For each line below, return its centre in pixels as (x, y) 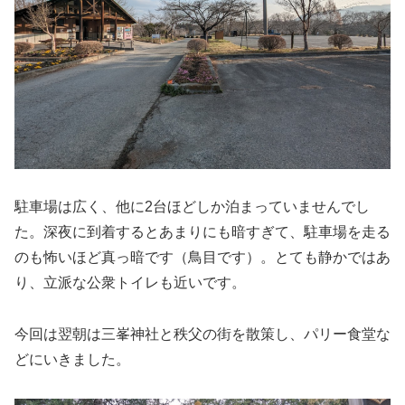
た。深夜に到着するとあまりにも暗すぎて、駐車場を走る (202, 232)
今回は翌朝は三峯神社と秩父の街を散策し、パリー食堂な (202, 334)
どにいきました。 (72, 360)
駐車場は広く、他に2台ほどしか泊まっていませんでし (192, 207)
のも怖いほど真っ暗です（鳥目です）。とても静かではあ (202, 258)
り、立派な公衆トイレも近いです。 (130, 283)
